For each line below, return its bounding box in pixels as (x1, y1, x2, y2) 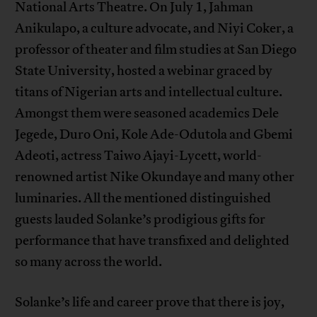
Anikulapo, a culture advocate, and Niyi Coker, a (15, 20, 294, 38)
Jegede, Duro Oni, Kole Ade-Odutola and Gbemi (15, 126, 294, 144)
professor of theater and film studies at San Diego (15, 41, 297, 59)
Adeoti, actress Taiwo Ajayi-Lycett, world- (15, 147, 263, 165)
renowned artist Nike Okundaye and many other (15, 168, 295, 186)
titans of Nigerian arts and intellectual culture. (15, 83, 283, 101)
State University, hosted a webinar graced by (15, 62, 273, 80)
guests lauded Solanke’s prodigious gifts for (15, 211, 266, 229)
